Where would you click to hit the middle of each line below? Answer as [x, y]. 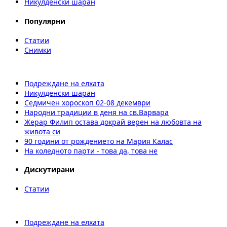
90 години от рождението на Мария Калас [99, 141]
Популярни [45, 21]
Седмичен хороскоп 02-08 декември [87, 102]
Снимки [38, 50]
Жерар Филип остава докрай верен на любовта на [113, 122]
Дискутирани [49, 170]
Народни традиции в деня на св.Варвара [97, 112]
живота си [42, 131]
